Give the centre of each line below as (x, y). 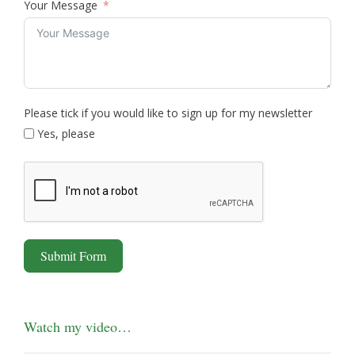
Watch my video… (78, 327)
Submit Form (73, 256)
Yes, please (66, 134)
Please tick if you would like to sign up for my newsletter (168, 113)
